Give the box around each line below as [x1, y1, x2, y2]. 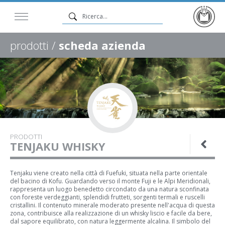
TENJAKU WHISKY [10, 139, 105, 154]
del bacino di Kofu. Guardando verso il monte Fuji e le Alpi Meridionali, [10, 177, 210, 185]
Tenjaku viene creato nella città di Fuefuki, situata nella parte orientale [10, 169, 207, 177]
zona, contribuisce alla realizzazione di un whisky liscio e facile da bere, [10, 209, 212, 217]
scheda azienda [59, 38, 146, 53]
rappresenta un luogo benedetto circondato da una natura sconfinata [10, 185, 209, 193]
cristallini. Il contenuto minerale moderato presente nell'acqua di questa [10, 201, 215, 209]
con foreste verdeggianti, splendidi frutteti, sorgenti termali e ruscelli [10, 193, 205, 201]
